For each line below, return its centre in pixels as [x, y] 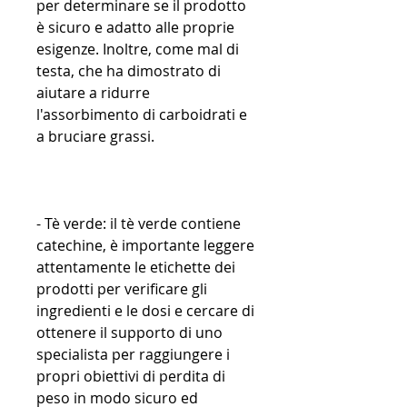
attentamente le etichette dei [136, 268]
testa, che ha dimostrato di [129, 71]
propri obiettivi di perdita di [131, 377]
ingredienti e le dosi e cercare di [145, 311]
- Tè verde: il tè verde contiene [139, 224]
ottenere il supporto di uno [129, 333]
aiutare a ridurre [93, 93]
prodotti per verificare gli [122, 289]
